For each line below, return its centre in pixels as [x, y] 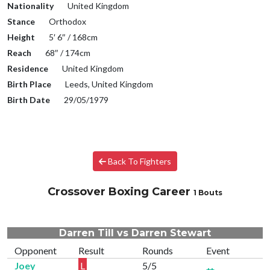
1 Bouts [208, 193]
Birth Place [29, 84]
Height [21, 37]
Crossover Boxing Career [121, 192]
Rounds [158, 251]
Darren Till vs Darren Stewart [135, 233]
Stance [21, 22]
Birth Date [29, 100]
